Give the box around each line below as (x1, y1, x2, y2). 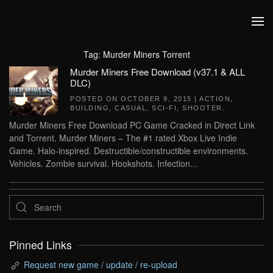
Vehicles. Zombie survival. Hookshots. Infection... (9, 157, 197, 169)
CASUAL (115, 104, 146, 112)
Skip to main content (27, 27, 106, 40)
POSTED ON (70, 95, 121, 102)
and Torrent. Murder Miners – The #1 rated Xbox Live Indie (9, 132, 237, 144)
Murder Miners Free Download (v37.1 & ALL (70, 65, 245, 78)
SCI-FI (152, 104, 177, 112)
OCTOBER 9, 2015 (121, 95, 192, 102)
